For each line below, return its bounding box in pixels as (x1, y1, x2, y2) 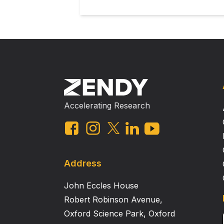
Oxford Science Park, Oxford (64, 208, 175, 218)
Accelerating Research (64, 100, 150, 110)
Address (64, 158, 101, 168)
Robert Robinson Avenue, (64, 194, 162, 204)
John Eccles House (64, 180, 138, 190)
